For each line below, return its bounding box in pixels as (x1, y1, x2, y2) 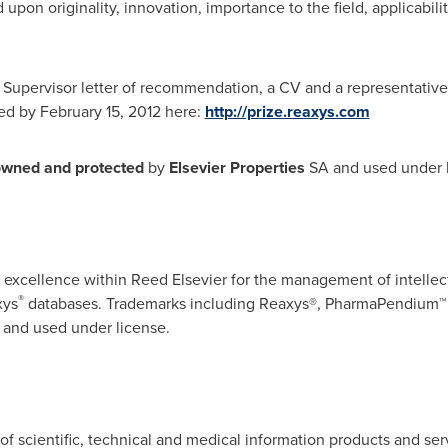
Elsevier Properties (168, 156, 305, 179)
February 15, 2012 (39, 100, 161, 123)
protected (74, 156, 144, 179)
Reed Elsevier (130, 268, 227, 291)
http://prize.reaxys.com (204, 100, 370, 123)
